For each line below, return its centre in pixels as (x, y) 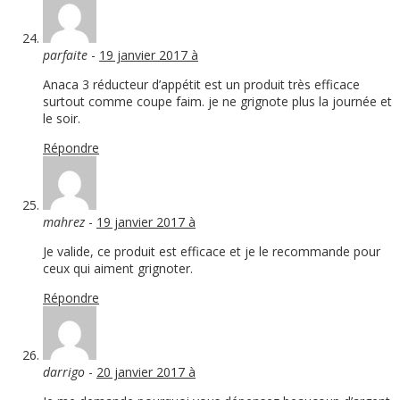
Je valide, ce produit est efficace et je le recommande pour (212, 252)
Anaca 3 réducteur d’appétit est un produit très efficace (201, 85)
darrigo (64, 372)
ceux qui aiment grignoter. (118, 269)
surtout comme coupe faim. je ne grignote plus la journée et (217, 102)
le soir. (62, 119)
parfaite (65, 55)
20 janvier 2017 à (146, 372)
